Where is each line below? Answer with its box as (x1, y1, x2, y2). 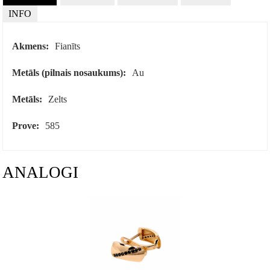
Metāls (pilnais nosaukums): (12, 67, 127, 78)
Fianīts (55, 41, 81, 52)
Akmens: (12, 41, 49, 52)
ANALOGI (2, 163, 79, 182)
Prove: (12, 121, 40, 131)
